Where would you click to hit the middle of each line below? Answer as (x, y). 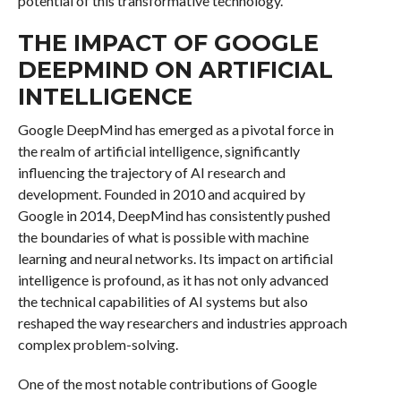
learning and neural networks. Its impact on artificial (175, 258)
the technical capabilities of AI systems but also (162, 301)
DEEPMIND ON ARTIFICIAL (175, 69)
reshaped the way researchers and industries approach (182, 323)
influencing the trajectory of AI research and (151, 172)
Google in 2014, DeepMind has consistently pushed (174, 215)
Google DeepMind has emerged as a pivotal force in (175, 129)
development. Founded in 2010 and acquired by (161, 194)
